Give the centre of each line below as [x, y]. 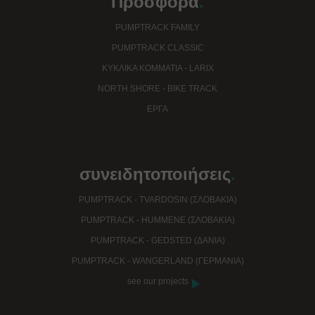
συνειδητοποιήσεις [155, 174]
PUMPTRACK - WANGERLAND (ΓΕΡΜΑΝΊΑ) [157, 261]
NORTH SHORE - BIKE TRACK [157, 89]
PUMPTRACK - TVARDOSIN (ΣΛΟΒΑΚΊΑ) [157, 200]
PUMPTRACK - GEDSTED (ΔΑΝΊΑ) [157, 241]
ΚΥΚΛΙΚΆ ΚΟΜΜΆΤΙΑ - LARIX [157, 69]
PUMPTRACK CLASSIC [157, 48]
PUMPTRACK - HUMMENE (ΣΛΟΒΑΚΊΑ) [157, 220]
